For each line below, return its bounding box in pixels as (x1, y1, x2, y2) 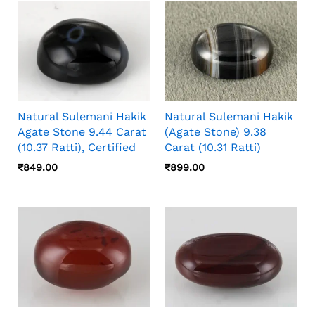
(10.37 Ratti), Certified (18, 141, 136, 155)
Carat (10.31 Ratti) (165, 141, 261, 155)
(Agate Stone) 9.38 (165, 125, 266, 139)
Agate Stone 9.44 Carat (18, 125, 146, 139)
